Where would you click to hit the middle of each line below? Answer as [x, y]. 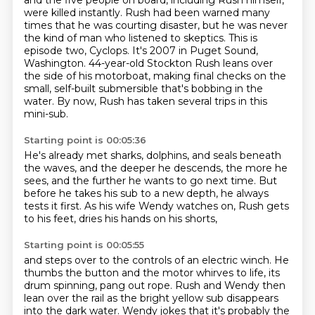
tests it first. [54, 206]
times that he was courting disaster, [113, 25]
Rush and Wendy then [230, 285]
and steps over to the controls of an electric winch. [149, 260]
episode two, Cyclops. [78, 51]
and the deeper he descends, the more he [183, 168]
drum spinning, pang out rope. [99, 285]
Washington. [56, 63]
